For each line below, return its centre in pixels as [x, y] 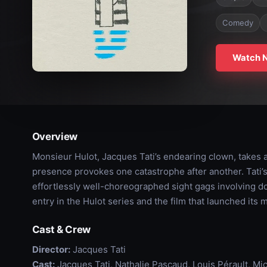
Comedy [237, 23]
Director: [51, 249]
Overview [55, 136]
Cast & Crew [61, 229]
